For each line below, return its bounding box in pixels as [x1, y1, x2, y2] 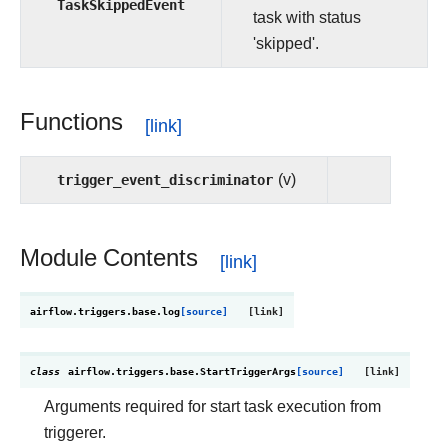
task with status [253, 8, 361, 27]
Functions [20, 108, 123, 136]
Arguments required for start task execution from [44, 397, 381, 416]
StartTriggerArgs [200, 365, 296, 378]
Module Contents [20, 244, 198, 272]
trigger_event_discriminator [57, 170, 273, 189]
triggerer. [44, 423, 106, 442]
